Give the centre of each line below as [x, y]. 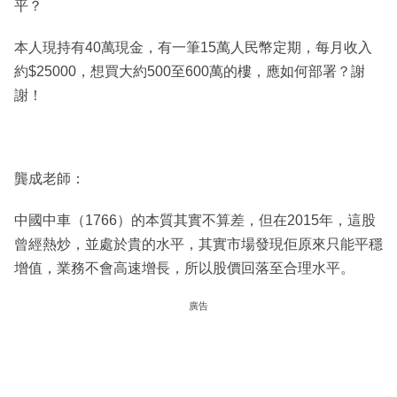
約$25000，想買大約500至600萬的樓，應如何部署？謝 [190, 71]
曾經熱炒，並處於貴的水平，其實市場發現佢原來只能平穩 [198, 244]
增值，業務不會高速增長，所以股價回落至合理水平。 [184, 268]
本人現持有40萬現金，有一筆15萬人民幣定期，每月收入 [193, 47]
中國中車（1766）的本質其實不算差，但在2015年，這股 [195, 220]
